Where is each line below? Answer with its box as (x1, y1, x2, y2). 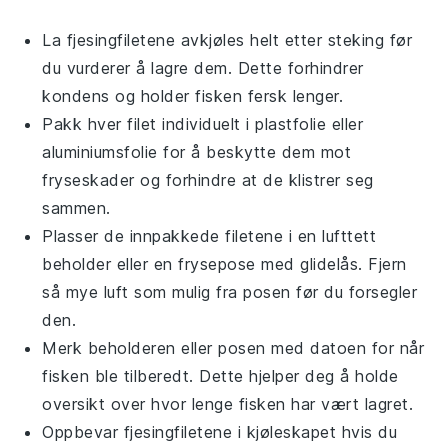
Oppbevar (42, 422, 124, 442)
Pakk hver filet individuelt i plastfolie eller (42, 114, 364, 134)
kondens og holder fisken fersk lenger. (42, 86, 344, 106)
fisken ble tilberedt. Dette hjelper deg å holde (42, 366, 399, 386)
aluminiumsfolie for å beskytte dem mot (42, 142, 352, 162)
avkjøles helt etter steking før (175, 30, 413, 50)
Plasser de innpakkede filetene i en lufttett (42, 226, 377, 246)
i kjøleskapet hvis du (232, 422, 398, 442)
